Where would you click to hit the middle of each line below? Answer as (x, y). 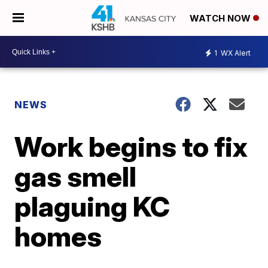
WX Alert (235, 53)
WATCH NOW (221, 19)
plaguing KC (92, 206)
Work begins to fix (131, 147)
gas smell (76, 176)
